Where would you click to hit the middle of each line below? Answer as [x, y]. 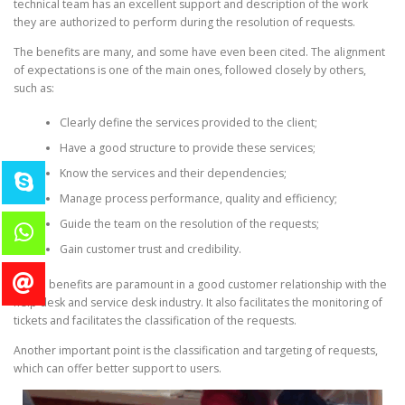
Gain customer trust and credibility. [150, 250]
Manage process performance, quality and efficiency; [198, 199]
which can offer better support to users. [118, 368]
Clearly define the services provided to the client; [188, 123]
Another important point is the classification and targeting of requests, [196, 350]
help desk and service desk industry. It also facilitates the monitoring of [198, 302]
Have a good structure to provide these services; [187, 148]
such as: [34, 88]
